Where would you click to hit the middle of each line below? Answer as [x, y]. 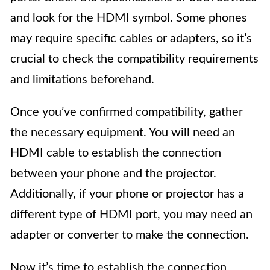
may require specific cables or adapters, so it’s [131, 39]
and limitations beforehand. [82, 80]
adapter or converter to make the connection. [130, 235]
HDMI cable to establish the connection [116, 153]
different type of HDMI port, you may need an [131, 215]
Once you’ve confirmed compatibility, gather [127, 112]
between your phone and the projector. [113, 174]
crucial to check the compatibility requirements [134, 59]
